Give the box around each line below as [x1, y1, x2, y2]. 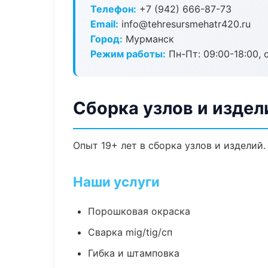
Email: [90, 18, 118, 30]
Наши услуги [73, 173, 160, 190]
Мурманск [123, 33, 174, 45]
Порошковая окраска [88, 205, 190, 217]
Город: [90, 33, 123, 45]
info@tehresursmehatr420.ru [118, 18, 251, 30]
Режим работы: [90, 48, 166, 60]
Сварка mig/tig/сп [88, 226, 172, 238]
